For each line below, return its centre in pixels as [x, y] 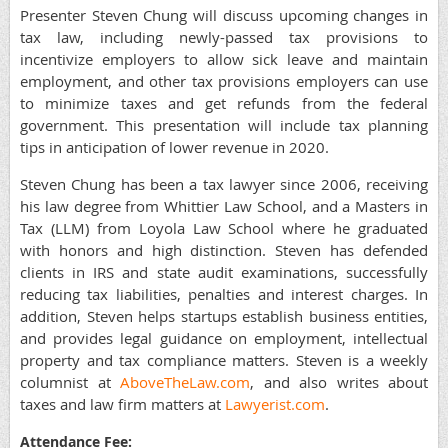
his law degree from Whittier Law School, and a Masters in [224, 206]
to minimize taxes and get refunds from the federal [224, 103]
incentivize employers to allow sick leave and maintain [224, 59]
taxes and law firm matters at [122, 404]
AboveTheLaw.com [185, 382]
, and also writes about [339, 382]
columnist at [70, 382]
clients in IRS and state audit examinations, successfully [224, 272]
